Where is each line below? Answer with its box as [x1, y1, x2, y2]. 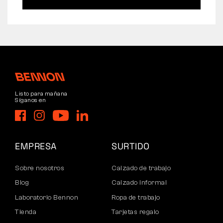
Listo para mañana [15, 90, 68, 97]
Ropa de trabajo [111, 193, 160, 202]
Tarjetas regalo [111, 208, 159, 217]
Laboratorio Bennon [15, 193, 78, 202]
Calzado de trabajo [111, 164, 171, 172]
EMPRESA [15, 140, 57, 152]
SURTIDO [111, 140, 150, 152]
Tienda [15, 208, 36, 217]
